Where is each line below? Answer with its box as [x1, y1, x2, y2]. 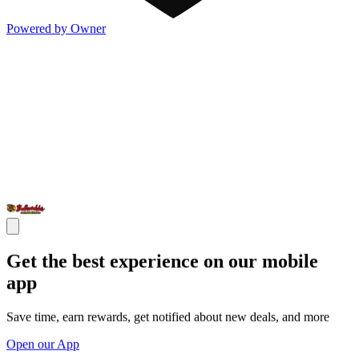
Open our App [6, 337, 79, 351]
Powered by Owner [6, 22, 106, 36]
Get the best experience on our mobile [6, 251, 318, 272]
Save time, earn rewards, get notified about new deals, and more [6, 309, 329, 324]
